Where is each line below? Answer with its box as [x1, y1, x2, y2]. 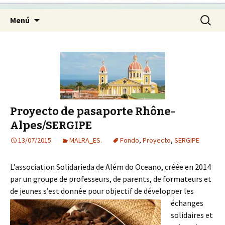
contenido [40, 34, 75, 44]
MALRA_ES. [69, 136, 102, 145]
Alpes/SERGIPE [10, 119, 92, 132]
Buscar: [198, 11, 222, 21]
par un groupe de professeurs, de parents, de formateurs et [10, 174, 211, 184]
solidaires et [171, 210, 213, 220]
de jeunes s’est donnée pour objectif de [10, 186, 144, 196]
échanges [171, 198, 203, 208]
